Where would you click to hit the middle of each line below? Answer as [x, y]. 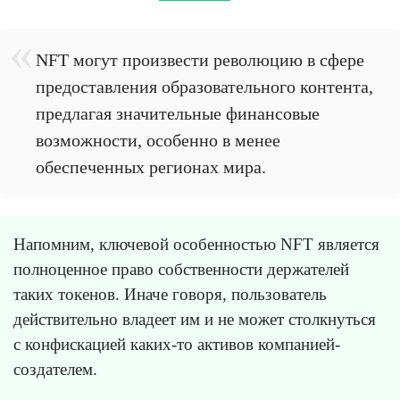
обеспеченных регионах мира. [151, 167]
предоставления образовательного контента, [204, 87]
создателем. [55, 370]
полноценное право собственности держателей [181, 270]
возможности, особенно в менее [158, 141]
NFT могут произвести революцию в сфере [200, 60]
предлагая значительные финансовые [178, 114]
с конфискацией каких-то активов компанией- [177, 345]
